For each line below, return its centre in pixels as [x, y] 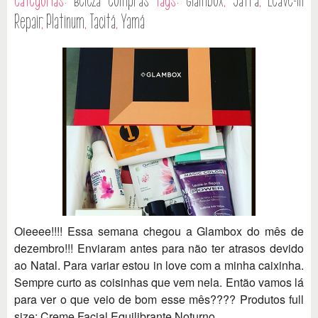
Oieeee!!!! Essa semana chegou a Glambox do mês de [159, 231]
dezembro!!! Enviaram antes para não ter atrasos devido [159, 248]
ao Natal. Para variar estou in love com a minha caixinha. [159, 265]
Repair [28, 22]
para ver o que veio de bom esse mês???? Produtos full [159, 300]
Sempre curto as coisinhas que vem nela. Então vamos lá [159, 283]
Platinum [65, 22]
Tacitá [103, 22]
